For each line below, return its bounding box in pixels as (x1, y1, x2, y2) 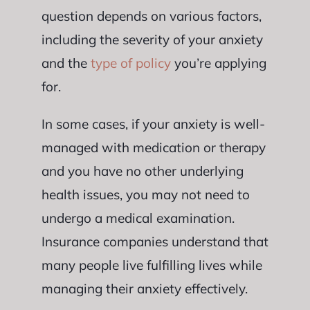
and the (41, 54, 91, 71)
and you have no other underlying (41, 162, 244, 179)
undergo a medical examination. (41, 209, 235, 226)
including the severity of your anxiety (41, 30, 263, 48)
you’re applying (170, 54, 266, 71)
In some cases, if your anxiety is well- (41, 115, 265, 132)
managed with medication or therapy (41, 138, 266, 156)
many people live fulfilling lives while (41, 256, 262, 273)
